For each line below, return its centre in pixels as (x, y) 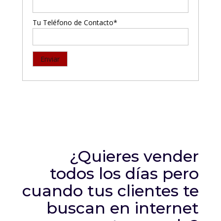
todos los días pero (125, 173)
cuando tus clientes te (111, 190)
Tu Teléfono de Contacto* (75, 22)
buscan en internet (123, 208)
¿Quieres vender (134, 156)
